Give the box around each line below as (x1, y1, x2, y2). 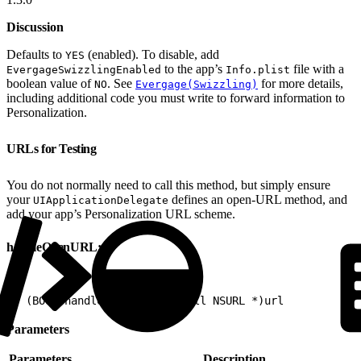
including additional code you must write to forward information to (6, 90, 345, 105)
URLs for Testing (6, 141, 100, 156)
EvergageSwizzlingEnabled (6, 63, 161, 76)
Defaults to (6, 47, 65, 61)
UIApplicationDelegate (33, 193, 168, 206)
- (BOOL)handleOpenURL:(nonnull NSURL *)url (13, 293, 284, 307)
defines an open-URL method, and (168, 192, 347, 206)
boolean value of (6, 76, 94, 90)
